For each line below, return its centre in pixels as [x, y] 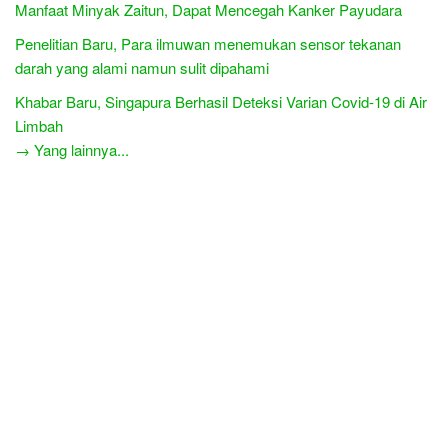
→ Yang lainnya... [72, 149]
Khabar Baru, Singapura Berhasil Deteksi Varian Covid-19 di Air [221, 101]
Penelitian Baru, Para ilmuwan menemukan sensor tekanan [208, 43]
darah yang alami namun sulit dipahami [142, 67]
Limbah [39, 125]
